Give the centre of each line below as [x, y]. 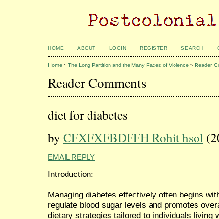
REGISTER [154, 48]
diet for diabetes [88, 115]
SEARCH [192, 48]
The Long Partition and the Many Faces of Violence [128, 65]
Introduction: [71, 174]
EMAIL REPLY [71, 157]
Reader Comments [97, 82]
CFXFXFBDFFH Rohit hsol [133, 137]
